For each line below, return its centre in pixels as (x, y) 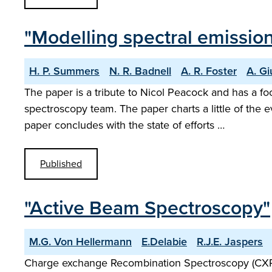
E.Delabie (164, 242)
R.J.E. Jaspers (230, 242)
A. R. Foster (209, 71)
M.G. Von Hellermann (80, 242)
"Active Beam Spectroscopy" (147, 208)
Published (61, 164)
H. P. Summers (64, 71)
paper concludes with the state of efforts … (124, 125)
